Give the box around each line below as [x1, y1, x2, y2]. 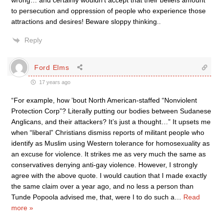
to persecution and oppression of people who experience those [11, 7, 206, 15]
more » [11, 204, 33, 212]
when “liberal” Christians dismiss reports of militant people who [11, 129, 204, 136]
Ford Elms [34, 63, 69, 71]
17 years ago [38, 79, 70, 85]
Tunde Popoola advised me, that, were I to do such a [11, 193, 175, 201]
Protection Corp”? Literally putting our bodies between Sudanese [11, 107, 211, 115]
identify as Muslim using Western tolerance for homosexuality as [11, 139, 210, 147]
